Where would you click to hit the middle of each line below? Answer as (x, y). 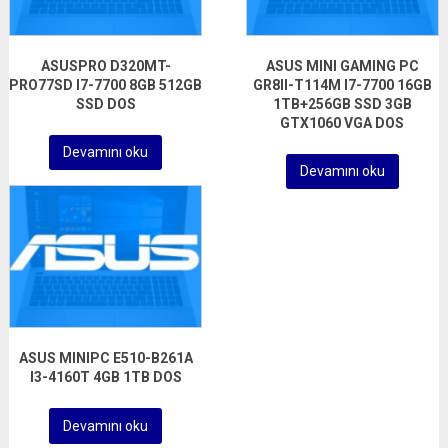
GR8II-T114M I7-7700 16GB (342, 84)
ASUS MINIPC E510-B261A (105, 358)
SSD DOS (105, 103)
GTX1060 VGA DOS (342, 122)
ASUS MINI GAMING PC (342, 65)
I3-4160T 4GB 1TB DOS (105, 377)
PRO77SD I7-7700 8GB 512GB (106, 84)
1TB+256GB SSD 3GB (342, 103)
